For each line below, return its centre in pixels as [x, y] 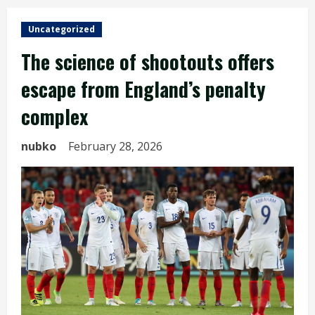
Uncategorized [62, 29]
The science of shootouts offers [148, 62]
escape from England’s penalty [143, 89]
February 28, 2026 [117, 146]
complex [54, 116]
